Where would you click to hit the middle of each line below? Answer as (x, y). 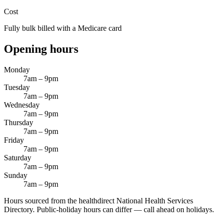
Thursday (19, 122)
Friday (14, 140)
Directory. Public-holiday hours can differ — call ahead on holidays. (109, 209)
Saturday (18, 157)
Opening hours (41, 49)
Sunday (16, 175)
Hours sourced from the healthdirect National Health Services (99, 200)
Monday (17, 69)
